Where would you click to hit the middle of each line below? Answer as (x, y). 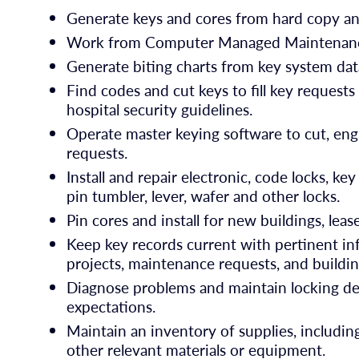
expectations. (111, 306)
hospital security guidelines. (160, 110)
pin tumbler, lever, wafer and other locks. (204, 196)
